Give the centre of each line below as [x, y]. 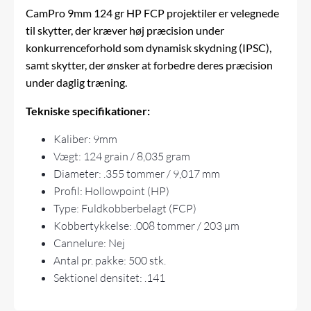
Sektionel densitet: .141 [110, 278]
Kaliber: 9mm [86, 139]
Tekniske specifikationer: [88, 111]
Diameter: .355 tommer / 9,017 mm [137, 174]
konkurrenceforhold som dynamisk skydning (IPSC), [149, 48]
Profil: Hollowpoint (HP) [112, 191]
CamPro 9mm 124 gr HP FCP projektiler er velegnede [153, 13]
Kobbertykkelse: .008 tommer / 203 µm [147, 226]
